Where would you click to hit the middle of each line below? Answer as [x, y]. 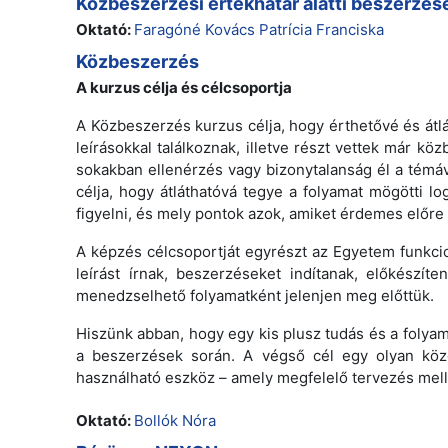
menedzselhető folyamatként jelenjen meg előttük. [255, 295]
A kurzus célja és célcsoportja [184, 87]
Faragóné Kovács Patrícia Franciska [259, 29]
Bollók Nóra [175, 420]
